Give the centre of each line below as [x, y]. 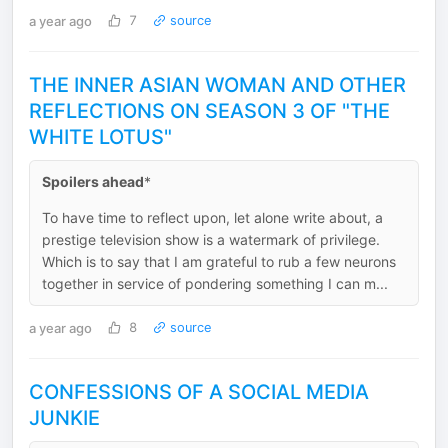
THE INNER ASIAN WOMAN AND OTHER [217, 85]
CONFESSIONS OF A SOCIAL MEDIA [199, 392]
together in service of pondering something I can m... [215, 283]
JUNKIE [64, 418]
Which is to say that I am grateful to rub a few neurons [219, 261]
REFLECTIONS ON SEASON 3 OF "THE [209, 111]
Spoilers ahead [93, 181]
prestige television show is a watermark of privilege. [211, 239]
